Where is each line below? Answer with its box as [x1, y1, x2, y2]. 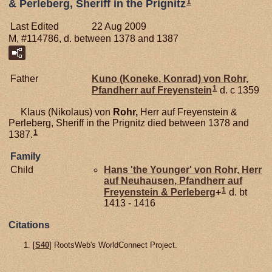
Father [10, 73, 38, 84]
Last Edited [10, 21, 59, 32]
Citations [8, 220, 50, 231]
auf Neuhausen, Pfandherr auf [104, 175, 242, 186]
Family [10, 151, 41, 162]
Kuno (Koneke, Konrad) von [92, 73, 223, 84]
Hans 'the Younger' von [104, 165, 214, 175]
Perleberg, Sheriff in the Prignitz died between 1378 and [8, 118, 249, 129]
